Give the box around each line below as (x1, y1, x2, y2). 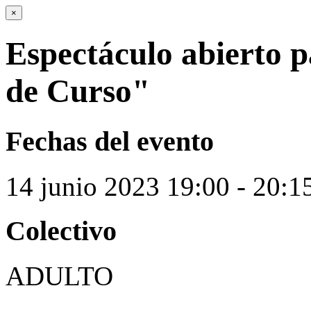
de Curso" (6, 73, 150, 110)
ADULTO (6, 261, 113, 292)
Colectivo (6, 215, 117, 247)
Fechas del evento (6, 125, 214, 157)
